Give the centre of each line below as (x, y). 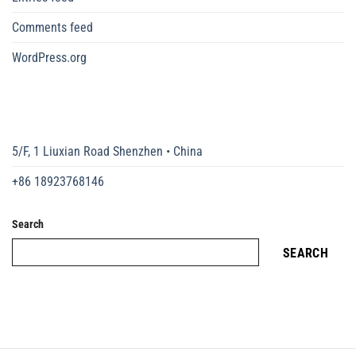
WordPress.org (49, 57)
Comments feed (52, 27)
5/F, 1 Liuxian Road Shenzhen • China (107, 152)
